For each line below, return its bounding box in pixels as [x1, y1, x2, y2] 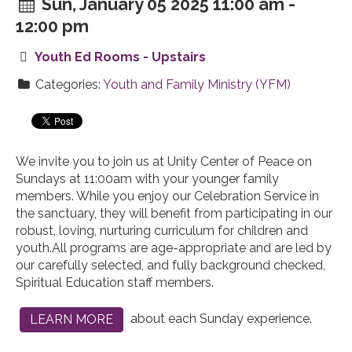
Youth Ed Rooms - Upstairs [34, 49, 206, 65]
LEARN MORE [30, 312, 113, 328]
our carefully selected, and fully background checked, [16, 258, 325, 273]
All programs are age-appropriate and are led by [52, 240, 332, 256]
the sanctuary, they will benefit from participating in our [16, 206, 332, 222]
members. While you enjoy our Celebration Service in [16, 189, 319, 204]
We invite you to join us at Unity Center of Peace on [16, 154, 312, 170]
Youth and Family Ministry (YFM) [102, 77, 291, 93]
